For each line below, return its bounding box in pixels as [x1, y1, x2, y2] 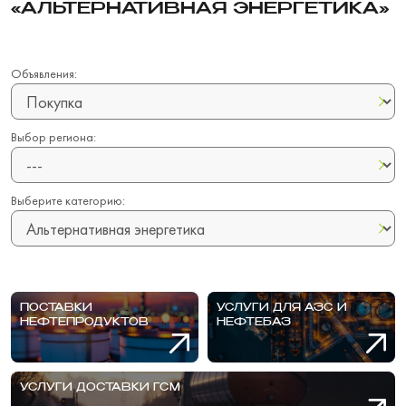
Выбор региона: [11, 129, 96, 145]
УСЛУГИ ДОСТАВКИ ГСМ [20, 382, 180, 392]
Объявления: [11, 65, 77, 82]
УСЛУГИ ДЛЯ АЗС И [217, 303, 347, 313]
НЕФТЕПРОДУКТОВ [20, 317, 149, 327]
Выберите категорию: [11, 192, 125, 208]
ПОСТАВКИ [20, 303, 92, 313]
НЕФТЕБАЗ [217, 317, 291, 327]
